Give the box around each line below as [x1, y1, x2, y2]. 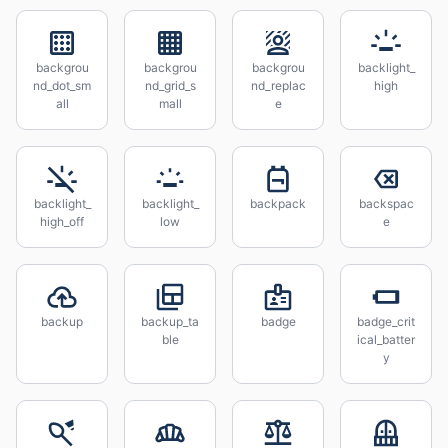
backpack [250, 196, 306, 211]
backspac [358, 196, 414, 211]
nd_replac [250, 78, 306, 93]
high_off [40, 214, 84, 229]
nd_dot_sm [33, 78, 91, 93]
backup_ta [141, 314, 199, 329]
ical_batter [357, 332, 415, 347]
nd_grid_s [144, 78, 196, 93]
